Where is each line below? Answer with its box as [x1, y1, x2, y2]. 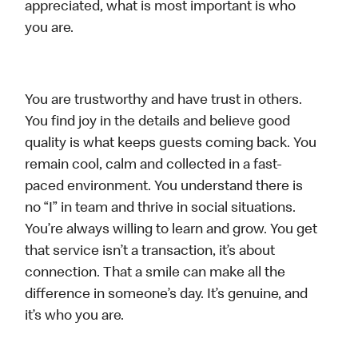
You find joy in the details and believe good [25, 115, 291, 130]
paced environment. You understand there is [25, 180, 304, 195]
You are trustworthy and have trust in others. [25, 93, 303, 109]
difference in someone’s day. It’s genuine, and [25, 288, 308, 303]
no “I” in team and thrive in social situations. [25, 201, 296, 217]
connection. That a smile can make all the [25, 266, 286, 281]
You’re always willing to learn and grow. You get [25, 223, 318, 238]
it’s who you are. [25, 309, 125, 324]
